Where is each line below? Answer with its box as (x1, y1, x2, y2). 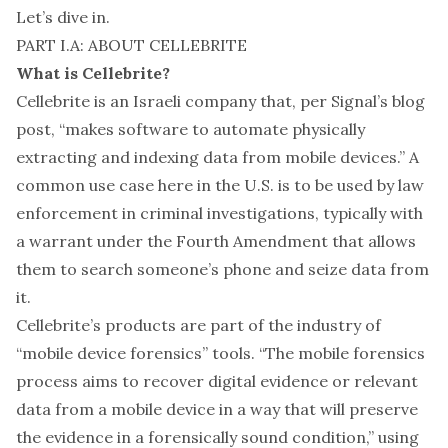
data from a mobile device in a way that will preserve (16, 399, 418, 419)
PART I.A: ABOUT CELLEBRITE (16, 35, 247, 55)
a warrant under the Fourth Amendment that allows (16, 231, 416, 251)
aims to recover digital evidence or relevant (78, 371, 418, 391)
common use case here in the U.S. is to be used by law (16, 175, 424, 195)
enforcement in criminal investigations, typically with (16, 203, 423, 223)
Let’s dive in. (16, 7, 110, 27)
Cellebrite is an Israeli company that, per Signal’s (16, 91, 392, 111)
